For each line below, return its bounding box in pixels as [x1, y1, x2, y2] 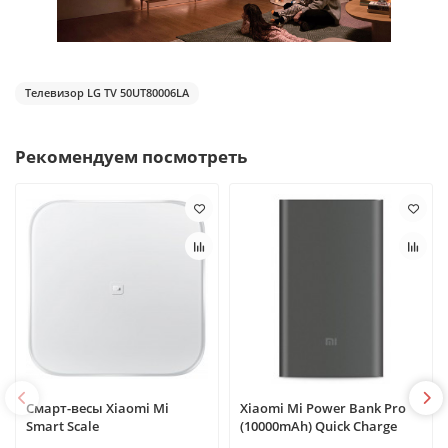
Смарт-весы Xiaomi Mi [26, 399, 169, 418]
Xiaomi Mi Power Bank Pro [240, 399, 406, 418]
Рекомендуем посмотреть [15, 145, 247, 169]
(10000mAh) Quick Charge [240, 417, 397, 436]
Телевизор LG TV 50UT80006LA [25, 85, 189, 101]
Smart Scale [26, 417, 99, 436]
